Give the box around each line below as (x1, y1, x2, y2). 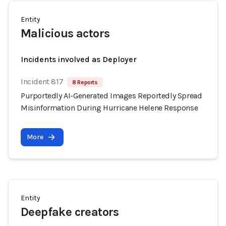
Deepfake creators (21, 205, 119, 219)
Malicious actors (21, 26, 110, 40)
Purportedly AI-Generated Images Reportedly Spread (21, 91, 202, 100)
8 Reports (72, 79, 98, 86)
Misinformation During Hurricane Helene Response (21, 103, 198, 112)
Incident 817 (21, 77, 64, 86)
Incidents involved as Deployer (21, 54, 137, 64)
